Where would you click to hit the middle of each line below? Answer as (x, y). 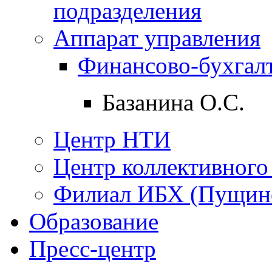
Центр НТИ (112, 139)
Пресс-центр (93, 248)
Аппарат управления (157, 38)
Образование (94, 221)
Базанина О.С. (173, 102)
